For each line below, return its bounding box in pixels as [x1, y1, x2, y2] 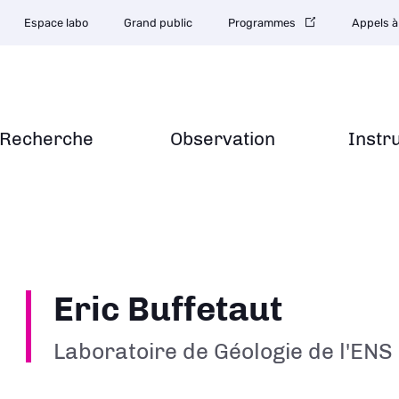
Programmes [228, 16, 296, 29]
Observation [170, 127, 275, 150]
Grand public [124, 16, 192, 29]
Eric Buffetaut [53, 289, 283, 330]
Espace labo [24, 16, 88, 29]
